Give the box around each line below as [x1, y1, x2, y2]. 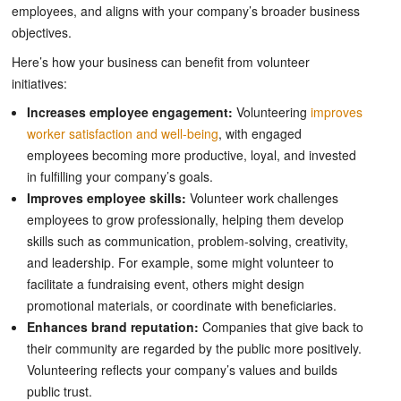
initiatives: [12, 73, 67, 92]
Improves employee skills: [27, 189, 186, 208]
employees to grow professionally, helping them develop [27, 210, 344, 229]
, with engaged [218, 124, 302, 143]
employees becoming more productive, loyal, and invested [27, 146, 356, 165]
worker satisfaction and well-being [27, 124, 218, 143]
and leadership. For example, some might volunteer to [27, 253, 334, 272]
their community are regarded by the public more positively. [27, 339, 362, 358]
